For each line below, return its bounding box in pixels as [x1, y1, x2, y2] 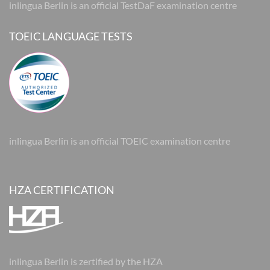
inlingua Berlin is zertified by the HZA [9, 256, 163, 267]
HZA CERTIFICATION [9, 183, 115, 196]
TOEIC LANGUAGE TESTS [9, 30, 133, 43]
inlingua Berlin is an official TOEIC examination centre [9, 135, 230, 146]
